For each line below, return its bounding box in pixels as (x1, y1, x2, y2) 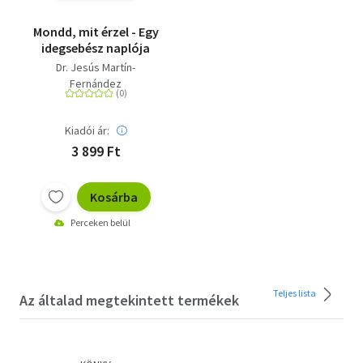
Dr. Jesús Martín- (56, 59, 135, 75)
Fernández (70, 75, 122, 91)
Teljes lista (273, 286, 318, 299)
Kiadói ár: (64, 122, 109, 138)
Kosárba (89, 188, 138, 205)
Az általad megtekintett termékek (19, 290, 239, 310)
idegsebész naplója (41, 39, 150, 56)
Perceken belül (70, 216, 130, 228)
